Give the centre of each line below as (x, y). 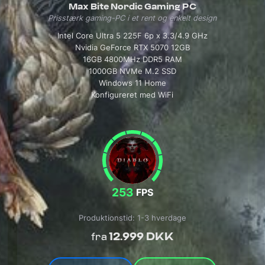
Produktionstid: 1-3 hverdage (132, 218)
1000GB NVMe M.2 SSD (132, 71)
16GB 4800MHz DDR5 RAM (132, 59)
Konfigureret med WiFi (132, 95)
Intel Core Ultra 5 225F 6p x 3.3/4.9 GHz (132, 35)
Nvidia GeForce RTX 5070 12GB (132, 47)
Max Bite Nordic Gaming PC (132, 7)
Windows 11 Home (132, 83)
